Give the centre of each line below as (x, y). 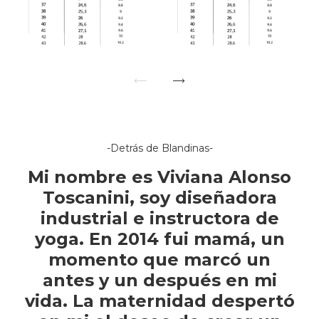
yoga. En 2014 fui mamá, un (159, 239)
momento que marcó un (159, 260)
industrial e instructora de (159, 219)
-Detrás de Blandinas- (159, 148)
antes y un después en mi (159, 281)
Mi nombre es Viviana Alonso (159, 177)
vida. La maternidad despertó (159, 301)
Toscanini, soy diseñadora (159, 198)
